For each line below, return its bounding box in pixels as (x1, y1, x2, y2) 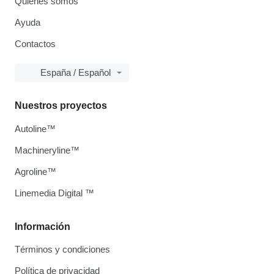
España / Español (40, 67, 111, 78)
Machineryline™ (15, 145, 80, 155)
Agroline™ (15, 166, 56, 177)
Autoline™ (15, 124, 56, 134)
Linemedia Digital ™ (15, 188, 94, 198)
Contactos (15, 39, 56, 49)
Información (15, 221, 70, 232)
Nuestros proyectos (15, 100, 107, 111)
